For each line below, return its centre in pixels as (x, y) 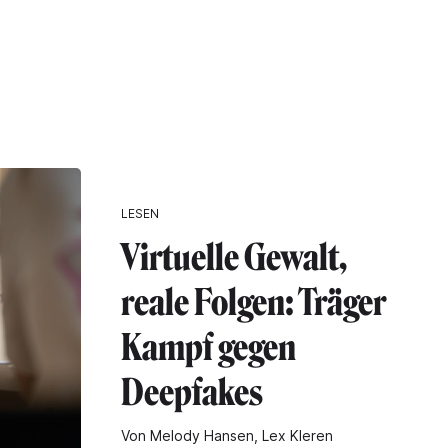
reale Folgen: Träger (253, 302)
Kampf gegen (208, 347)
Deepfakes (192, 392)
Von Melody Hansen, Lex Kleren (227, 435)
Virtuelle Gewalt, (234, 257)
